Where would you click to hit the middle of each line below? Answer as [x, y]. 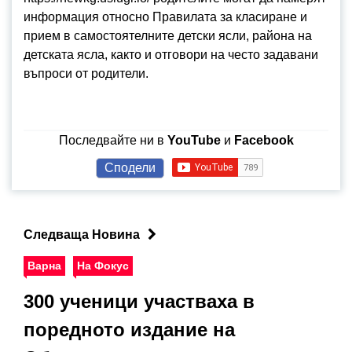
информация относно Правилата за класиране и [165, 17]
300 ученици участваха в [139, 302]
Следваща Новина [82, 235]
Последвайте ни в [113, 141]
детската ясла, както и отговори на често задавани [171, 55]
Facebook [264, 141]
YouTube [194, 141]
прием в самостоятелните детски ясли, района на [168, 36]
